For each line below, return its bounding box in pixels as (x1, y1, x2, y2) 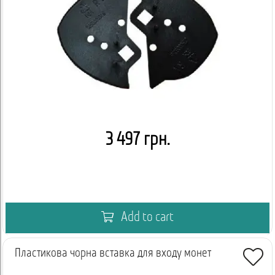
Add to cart (118, 211, 174, 225)
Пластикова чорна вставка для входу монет (15, 247, 211, 260)
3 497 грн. (105, 131, 170, 150)
